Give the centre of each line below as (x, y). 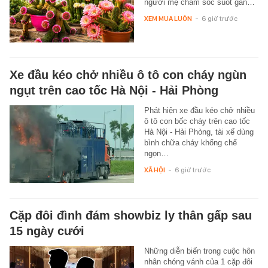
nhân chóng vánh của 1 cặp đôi (198, 262)
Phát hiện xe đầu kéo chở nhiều (199, 111)
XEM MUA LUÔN (168, 19)
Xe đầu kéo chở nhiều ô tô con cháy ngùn (128, 75)
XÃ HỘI (154, 170)
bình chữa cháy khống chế (190, 143)
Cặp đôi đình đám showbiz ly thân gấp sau (131, 216)
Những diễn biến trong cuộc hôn (199, 251)
